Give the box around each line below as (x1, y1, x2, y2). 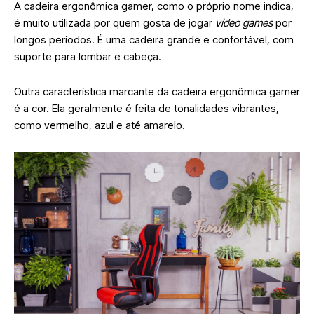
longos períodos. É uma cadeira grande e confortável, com (14, 32, 294, 46)
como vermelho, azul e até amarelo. (14, 118, 188, 132)
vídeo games (215, 15, 273, 29)
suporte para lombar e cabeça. (14, 49, 164, 63)
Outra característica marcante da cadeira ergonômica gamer (14, 84, 300, 98)
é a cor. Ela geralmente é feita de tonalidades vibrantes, (14, 101, 279, 115)
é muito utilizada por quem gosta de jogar (14, 15, 215, 29)
